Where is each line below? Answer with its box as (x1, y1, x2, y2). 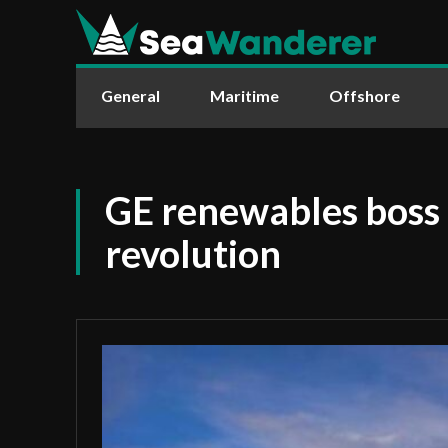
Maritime (210, 86, 279, 105)
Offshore (329, 86, 400, 105)
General (101, 86, 160, 105)
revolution (105, 230, 281, 276)
